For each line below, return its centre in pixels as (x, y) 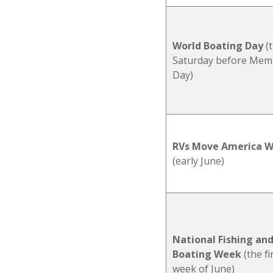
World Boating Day (218, 45)
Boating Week (207, 254)
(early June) (198, 161)
